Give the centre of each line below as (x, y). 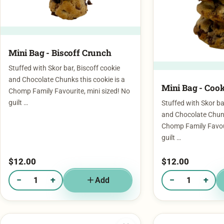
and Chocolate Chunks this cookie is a (67, 60)
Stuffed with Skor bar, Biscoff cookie (64, 49)
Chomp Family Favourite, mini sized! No (69, 72)
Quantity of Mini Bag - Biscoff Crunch (69, 165)
